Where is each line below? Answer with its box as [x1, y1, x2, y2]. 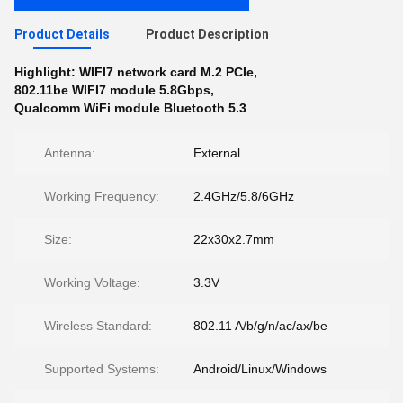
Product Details [14, 27, 110, 41]
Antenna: [44, 146, 95, 160]
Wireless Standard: [44, 318, 152, 333]
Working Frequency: [44, 189, 159, 203]
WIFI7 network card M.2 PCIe [79, 65, 254, 79]
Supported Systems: [44, 362, 159, 376]
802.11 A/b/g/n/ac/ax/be [193, 318, 327, 333]
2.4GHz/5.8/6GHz [193, 189, 294, 203]
